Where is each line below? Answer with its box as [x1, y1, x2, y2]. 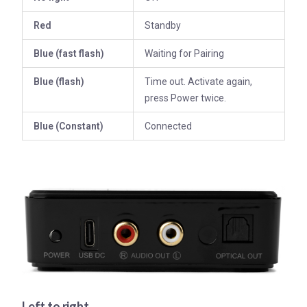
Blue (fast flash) [34, 47, 104, 59]
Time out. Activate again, [145, 75, 252, 87]
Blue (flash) [34, 75, 86, 87]
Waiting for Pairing [145, 47, 224, 59]
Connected [145, 120, 192, 132]
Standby [145, 19, 181, 31]
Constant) [59, 120, 103, 132]
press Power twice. [145, 92, 226, 103]
